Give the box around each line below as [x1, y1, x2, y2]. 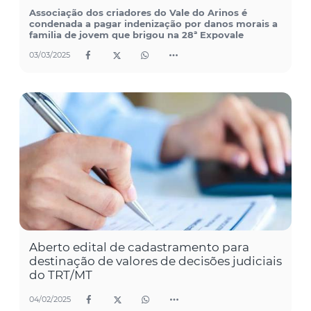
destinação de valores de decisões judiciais [29, 253, 282, 268]
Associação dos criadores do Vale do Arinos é [29, 6, 247, 18]
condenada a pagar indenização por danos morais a [29, 17, 278, 29]
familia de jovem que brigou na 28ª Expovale [29, 28, 244, 40]
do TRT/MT [29, 267, 92, 282]
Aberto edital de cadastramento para [29, 239, 249, 254]
